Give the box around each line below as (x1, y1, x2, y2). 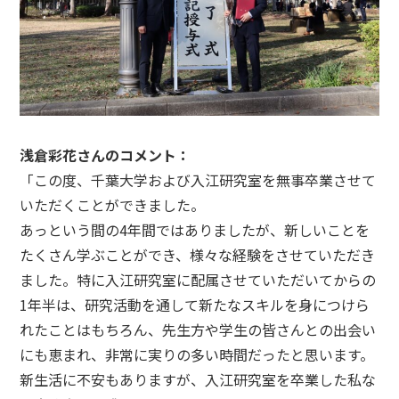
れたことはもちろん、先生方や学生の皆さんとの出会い (20, 318, 377, 340)
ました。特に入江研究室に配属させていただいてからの (20, 268, 377, 290)
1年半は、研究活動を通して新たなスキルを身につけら (20, 293, 370, 315)
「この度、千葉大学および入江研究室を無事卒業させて (20, 168, 377, 191)
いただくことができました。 (20, 193, 206, 216)
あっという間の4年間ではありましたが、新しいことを (20, 218, 370, 240)
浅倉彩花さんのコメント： (20, 143, 191, 166)
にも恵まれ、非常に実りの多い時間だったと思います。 (20, 343, 375, 365)
